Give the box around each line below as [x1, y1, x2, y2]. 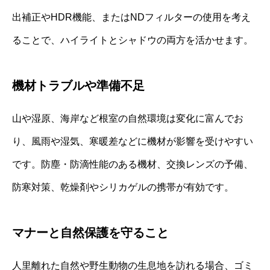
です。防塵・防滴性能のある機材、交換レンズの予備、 [12, 159, 253, 169]
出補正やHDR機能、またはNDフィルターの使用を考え [12, 11, 251, 22]
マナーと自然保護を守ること [12, 225, 169, 239]
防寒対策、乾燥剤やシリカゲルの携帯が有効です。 [12, 181, 234, 192]
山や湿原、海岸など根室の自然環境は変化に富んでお [12, 113, 243, 124]
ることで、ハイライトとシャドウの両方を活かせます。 [12, 34, 253, 45]
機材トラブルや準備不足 [12, 78, 145, 92]
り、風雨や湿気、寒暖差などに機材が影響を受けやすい [12, 136, 253, 146]
